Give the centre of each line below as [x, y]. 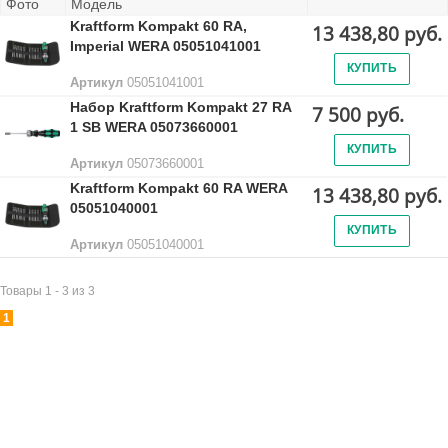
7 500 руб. [358, 115]
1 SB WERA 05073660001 [154, 127]
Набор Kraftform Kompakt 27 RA [180, 107]
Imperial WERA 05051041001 [165, 46]
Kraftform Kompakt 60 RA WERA [178, 188]
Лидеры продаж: [130, 377]
